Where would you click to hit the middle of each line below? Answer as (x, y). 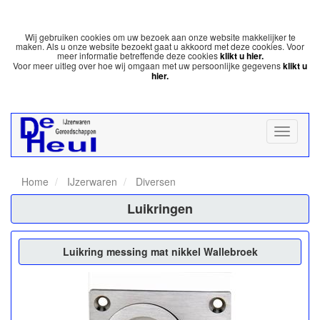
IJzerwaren (91, 181)
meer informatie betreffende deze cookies (138, 55)
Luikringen (160, 208)
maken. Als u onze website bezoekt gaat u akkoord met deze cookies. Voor (160, 46)
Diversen (154, 181)
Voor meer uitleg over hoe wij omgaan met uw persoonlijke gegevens (148, 65)
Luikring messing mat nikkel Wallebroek (160, 251)
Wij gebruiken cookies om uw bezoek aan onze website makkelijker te (160, 37)
